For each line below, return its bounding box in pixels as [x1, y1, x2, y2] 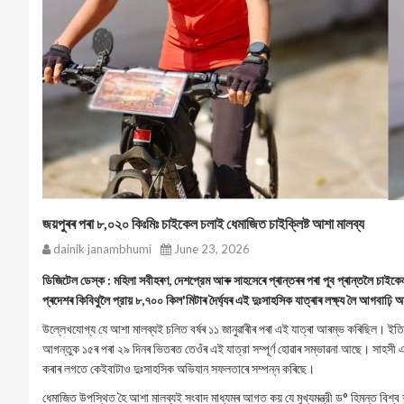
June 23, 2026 [171, 242, 250, 256]
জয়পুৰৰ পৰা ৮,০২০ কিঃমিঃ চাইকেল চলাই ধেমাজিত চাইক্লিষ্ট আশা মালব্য [42, 215, 364, 232]
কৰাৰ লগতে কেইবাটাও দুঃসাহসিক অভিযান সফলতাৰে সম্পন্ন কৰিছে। [42, 361, 317, 376]
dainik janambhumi [50, 242, 151, 256]
